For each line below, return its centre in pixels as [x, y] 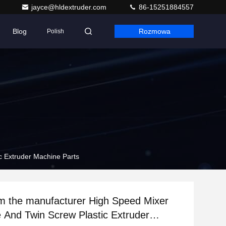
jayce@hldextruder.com [70, 7]
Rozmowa [154, 31]
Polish [55, 31]
